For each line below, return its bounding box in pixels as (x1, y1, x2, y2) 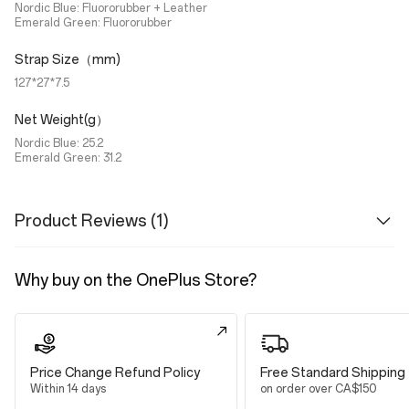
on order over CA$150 (260, 383, 376, 396)
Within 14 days (30, 383, 106, 396)
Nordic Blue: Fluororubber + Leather (15, 2, 207, 16)
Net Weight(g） (15, 112, 109, 129)
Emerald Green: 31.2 (15, 152, 121, 165)
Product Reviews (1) (15, 210, 169, 231)
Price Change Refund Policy (30, 365, 200, 382)
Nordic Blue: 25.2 (15, 137, 103, 151)
